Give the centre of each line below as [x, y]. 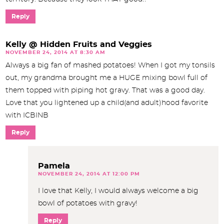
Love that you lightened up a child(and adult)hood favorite [107, 103]
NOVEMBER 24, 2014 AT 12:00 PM [89, 174]
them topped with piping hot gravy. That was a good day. [105, 91]
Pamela [54, 166]
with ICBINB [27, 116]
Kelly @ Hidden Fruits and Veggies [79, 45]
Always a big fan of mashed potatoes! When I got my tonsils [110, 66]
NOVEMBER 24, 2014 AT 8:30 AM [55, 53]
